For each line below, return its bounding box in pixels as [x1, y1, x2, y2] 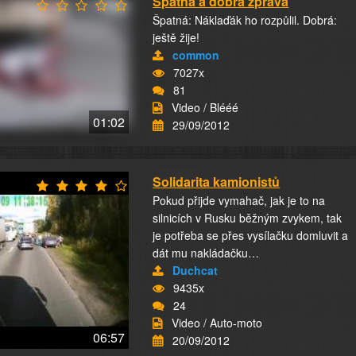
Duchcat [172, 262, 219, 278]
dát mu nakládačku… [153, 245, 260, 261]
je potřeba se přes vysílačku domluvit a [153, 227, 349, 243]
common [172, 47, 220, 63]
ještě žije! [153, 29, 200, 45]
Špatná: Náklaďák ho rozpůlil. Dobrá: [153, 12, 338, 28]
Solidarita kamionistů [153, 172, 281, 191]
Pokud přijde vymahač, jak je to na [153, 192, 326, 208]
